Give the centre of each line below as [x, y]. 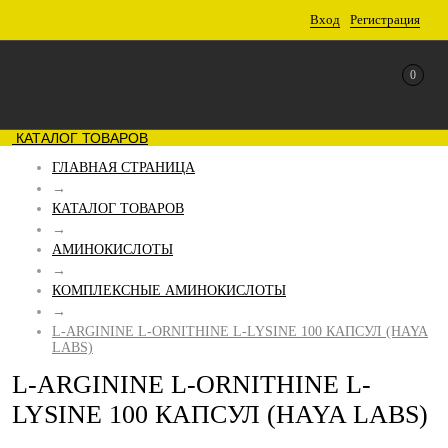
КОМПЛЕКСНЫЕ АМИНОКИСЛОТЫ [169, 290]
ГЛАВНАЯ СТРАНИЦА [123, 167]
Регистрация [385, 19]
